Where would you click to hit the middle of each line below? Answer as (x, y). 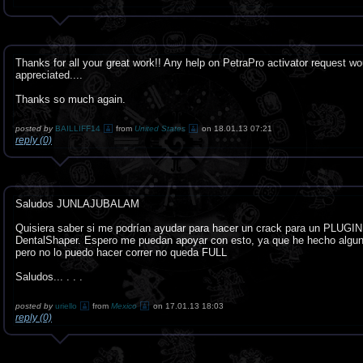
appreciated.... (49, 75)
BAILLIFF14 (79, 128)
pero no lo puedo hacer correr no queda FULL (121, 252)
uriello (67, 306)
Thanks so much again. (70, 99)
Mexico (124, 306)
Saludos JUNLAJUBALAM (77, 204)
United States (160, 128)
